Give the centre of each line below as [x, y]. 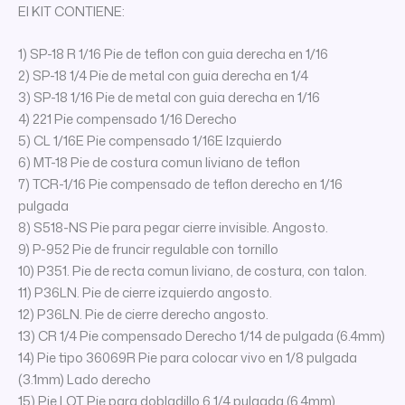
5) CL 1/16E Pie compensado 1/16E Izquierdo [150, 141]
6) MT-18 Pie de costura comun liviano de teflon [159, 163]
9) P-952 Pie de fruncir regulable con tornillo [148, 250]
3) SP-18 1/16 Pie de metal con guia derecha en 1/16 [169, 98]
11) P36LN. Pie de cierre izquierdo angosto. [145, 293]
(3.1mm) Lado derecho [85, 380]
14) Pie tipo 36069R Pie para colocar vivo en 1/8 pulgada [188, 358]
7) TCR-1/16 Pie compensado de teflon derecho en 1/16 [180, 184]
